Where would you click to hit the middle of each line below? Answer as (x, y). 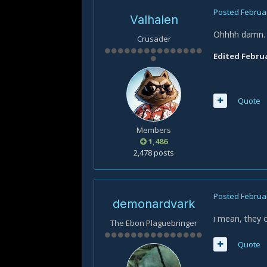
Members (154, 130)
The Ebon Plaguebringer (154, 223)
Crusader (154, 39)
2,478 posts (154, 153)
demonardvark (154, 204)
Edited (227, 56)
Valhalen (154, 20)
